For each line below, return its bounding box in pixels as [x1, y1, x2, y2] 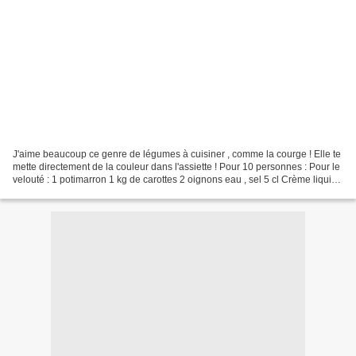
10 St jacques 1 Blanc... [13, 186, 114, 198]
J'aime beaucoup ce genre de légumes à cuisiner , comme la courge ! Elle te [13, 148, 341, 160]
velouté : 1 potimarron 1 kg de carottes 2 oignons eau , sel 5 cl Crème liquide [13, 173, 342, 185]
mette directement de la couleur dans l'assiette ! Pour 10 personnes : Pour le [13, 161, 340, 172]
